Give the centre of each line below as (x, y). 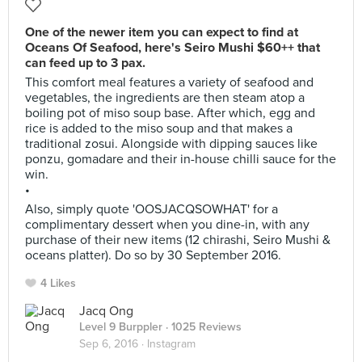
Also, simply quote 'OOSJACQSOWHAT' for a (152, 209)
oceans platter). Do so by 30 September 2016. (153, 255)
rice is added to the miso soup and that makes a (159, 128)
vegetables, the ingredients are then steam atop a (165, 98)
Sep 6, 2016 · (113, 344)
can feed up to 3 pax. (85, 63)
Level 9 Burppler (121, 327)
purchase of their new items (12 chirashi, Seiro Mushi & (178, 240)
